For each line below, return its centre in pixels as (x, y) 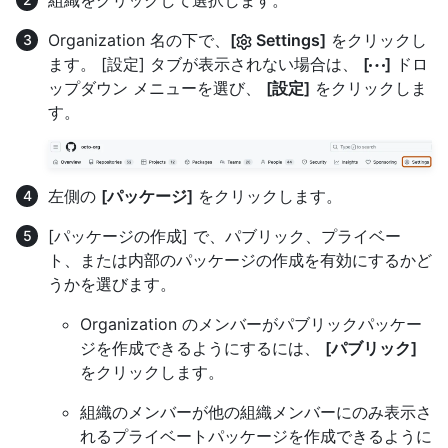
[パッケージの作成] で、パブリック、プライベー (224, 236)
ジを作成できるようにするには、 (202, 348)
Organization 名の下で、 (139, 39)
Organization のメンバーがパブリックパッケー (251, 324)
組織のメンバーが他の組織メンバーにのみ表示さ (256, 412)
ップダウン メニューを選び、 (157, 87)
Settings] (289, 39)
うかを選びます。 (112, 284)
